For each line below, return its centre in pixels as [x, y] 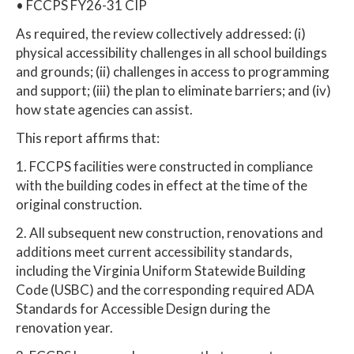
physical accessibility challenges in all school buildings [171, 52]
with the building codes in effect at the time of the [162, 185]
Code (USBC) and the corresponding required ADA [165, 289]
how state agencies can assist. [104, 109]
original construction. [79, 204]
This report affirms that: [88, 137]
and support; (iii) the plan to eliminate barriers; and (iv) [173, 90]
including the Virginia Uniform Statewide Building [161, 270]
